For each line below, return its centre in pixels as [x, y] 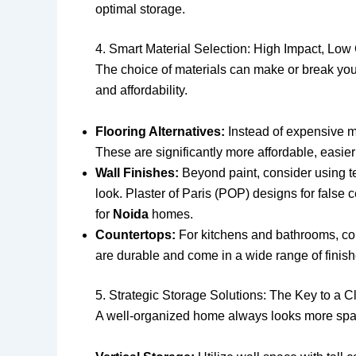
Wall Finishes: [137, 172]
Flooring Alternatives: [160, 131]
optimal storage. [140, 10]
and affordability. [141, 91]
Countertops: [135, 234]
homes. [171, 214]
